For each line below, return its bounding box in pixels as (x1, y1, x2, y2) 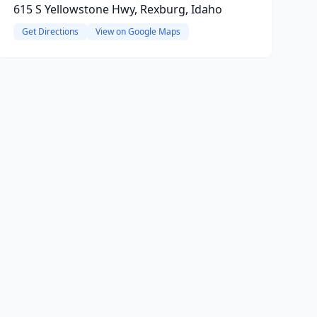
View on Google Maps (95, 25, 180, 38)
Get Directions (21, 25, 79, 38)
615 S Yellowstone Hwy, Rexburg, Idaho (13, 1, 222, 17)
